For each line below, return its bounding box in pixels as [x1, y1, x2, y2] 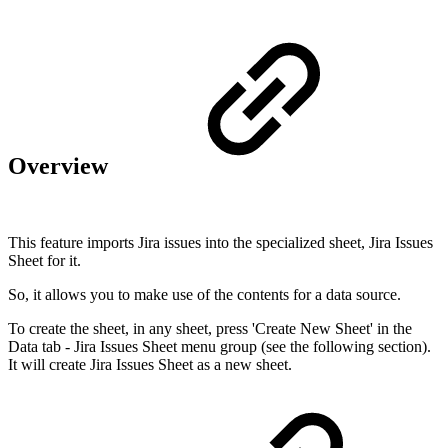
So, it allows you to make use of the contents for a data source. [8, 285, 401, 303]
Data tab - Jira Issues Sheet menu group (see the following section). [8, 337, 431, 355]
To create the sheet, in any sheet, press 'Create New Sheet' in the [8, 319, 412, 337]
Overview [8, 152, 114, 179]
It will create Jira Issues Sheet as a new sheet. [8, 355, 292, 373]
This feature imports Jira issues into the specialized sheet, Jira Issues [8, 233, 433, 251]
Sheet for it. [8, 251, 81, 269]
